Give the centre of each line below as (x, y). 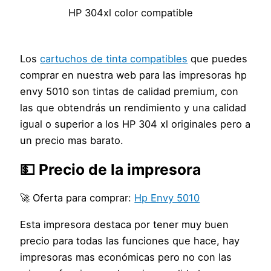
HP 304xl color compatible (131, 13)
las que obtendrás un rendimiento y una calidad (133, 108)
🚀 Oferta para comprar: (77, 198)
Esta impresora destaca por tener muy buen (125, 224)
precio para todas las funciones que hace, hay (130, 240)
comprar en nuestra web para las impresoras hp (134, 75)
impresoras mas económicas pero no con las (126, 257)
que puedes (218, 59)
